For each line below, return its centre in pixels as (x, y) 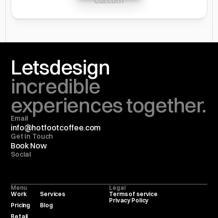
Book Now (29, 145)
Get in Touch (32, 136)
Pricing (21, 205)
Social (21, 154)
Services (53, 194)
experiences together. (108, 105)
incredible (55, 86)
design (79, 67)
